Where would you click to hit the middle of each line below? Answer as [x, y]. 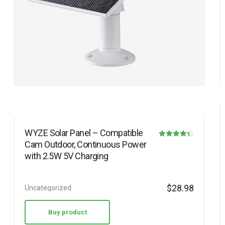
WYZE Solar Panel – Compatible [84, 133]
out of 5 [170, 169]
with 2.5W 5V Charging [67, 156]
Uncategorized [48, 188]
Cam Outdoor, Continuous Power [86, 144]
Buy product [67, 212]
